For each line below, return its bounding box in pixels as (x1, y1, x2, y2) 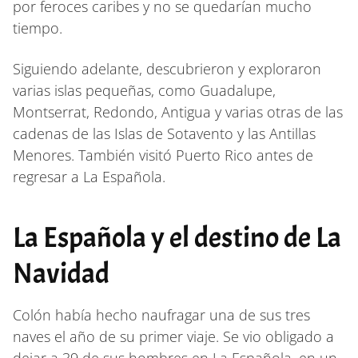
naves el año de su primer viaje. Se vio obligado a (13, 326, 334, 346)
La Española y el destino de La (13, 218, 341, 256)
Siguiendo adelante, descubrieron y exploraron (13, 58, 321, 78)
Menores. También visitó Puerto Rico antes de (13, 145, 313, 165)
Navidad (13, 254, 109, 292)
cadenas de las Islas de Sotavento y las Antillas (13, 123, 316, 143)
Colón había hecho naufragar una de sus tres (13, 304, 310, 324)
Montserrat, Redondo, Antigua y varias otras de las (13, 101, 343, 121)
